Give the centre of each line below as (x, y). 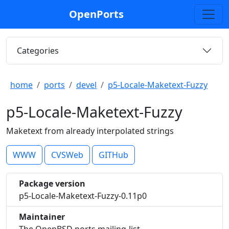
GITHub (113, 155)
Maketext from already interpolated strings (90, 131)
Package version (52, 184)
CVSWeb (67, 155)
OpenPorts (96, 14)
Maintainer (42, 217)
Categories (38, 50)
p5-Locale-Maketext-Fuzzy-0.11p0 (83, 196)
